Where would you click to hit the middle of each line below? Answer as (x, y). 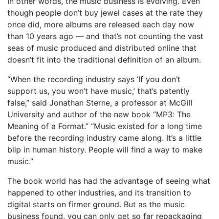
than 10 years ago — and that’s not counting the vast (105, 36)
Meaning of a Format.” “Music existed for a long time (105, 126)
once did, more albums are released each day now (101, 24)
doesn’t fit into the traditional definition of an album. (104, 60)
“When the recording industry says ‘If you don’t (94, 79)
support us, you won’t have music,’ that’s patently (99, 91)
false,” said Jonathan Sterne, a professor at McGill (100, 103)
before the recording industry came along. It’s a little (104, 138)
